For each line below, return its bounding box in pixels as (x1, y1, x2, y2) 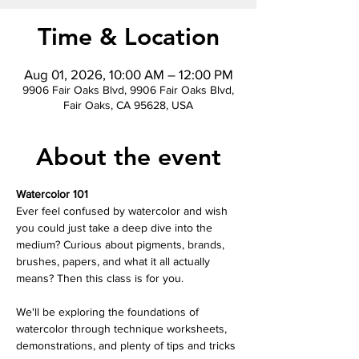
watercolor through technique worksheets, (16, 321, 230, 335)
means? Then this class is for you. (16, 271, 184, 284)
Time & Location (37, 22, 220, 51)
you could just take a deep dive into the (16, 220, 216, 234)
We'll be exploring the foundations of (16, 305, 202, 318)
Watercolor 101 (16, 187, 88, 200)
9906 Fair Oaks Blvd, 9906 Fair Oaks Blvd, (22, 83, 234, 96)
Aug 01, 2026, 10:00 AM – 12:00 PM (23, 66, 233, 82)
